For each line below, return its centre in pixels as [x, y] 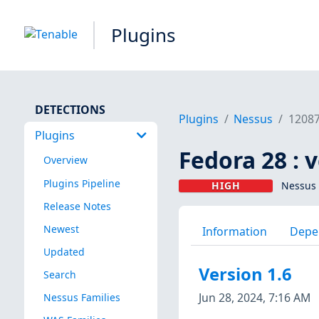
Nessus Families [82, 298]
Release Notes [77, 206]
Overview [65, 160]
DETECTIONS [70, 109]
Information [234, 231]
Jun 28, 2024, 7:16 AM [254, 297]
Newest [61, 229]
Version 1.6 [245, 274]
